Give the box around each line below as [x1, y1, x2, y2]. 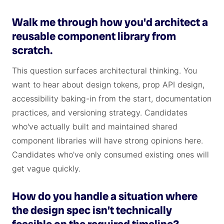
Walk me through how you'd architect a [12, 15, 208, 29]
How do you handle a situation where [12, 189, 197, 203]
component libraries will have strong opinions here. [12, 135, 203, 145]
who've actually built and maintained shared [12, 121, 177, 131]
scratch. [12, 43, 53, 57]
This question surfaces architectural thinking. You [12, 65, 197, 75]
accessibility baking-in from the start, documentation [12, 93, 211, 103]
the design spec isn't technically [12, 203, 172, 217]
